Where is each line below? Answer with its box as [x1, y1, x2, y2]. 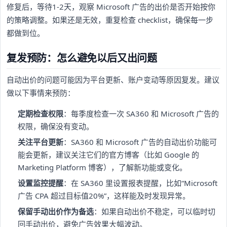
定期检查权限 [18, 108, 64, 119]
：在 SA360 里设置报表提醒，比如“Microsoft [63, 177, 218, 188]
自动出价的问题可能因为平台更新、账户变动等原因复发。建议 [7, 74, 219, 85]
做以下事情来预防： [7, 87, 75, 98]
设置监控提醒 [18, 177, 64, 188]
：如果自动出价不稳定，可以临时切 [94, 206, 216, 216]
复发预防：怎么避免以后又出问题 [7, 51, 157, 65]
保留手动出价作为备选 [18, 206, 94, 216]
